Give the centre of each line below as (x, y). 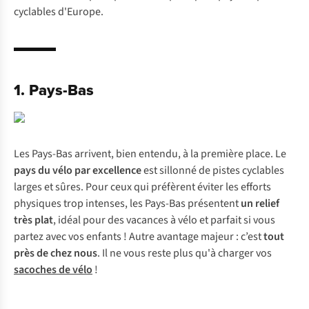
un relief (260, 203)
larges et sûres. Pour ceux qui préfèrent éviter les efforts (142, 187)
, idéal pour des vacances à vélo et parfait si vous (164, 220)
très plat (33, 220)
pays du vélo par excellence (79, 170)
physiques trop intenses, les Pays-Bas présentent (127, 203)
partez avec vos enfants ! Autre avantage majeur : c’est (139, 237)
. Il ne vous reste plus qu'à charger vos (185, 253)
